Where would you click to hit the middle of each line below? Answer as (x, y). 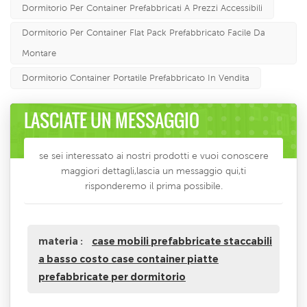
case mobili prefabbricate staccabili (182, 242)
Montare (39, 53)
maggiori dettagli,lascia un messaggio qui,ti (153, 171)
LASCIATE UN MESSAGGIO (112, 121)
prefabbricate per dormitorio (112, 277)
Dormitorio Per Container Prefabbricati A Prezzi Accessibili (142, 8)
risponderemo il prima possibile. (153, 186)
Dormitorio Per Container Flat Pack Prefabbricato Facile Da (144, 33)
